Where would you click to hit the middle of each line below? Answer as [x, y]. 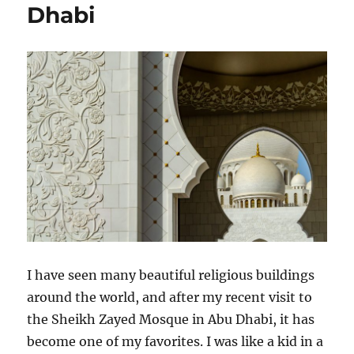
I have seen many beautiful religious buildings [171, 275]
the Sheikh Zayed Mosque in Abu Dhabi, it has [171, 320]
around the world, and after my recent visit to [170, 298]
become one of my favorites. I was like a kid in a [175, 342]
